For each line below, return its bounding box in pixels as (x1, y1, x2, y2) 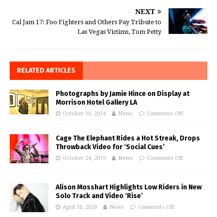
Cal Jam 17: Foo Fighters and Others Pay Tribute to (12, 18, 161, 26)
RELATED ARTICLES (17, 66, 76, 75)
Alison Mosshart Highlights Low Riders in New (56, 183, 201, 192)
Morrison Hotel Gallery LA (56, 98, 137, 107)
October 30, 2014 (62, 110, 106, 117)
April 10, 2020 (62, 204, 97, 211)
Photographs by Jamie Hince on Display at (56, 90, 189, 98)
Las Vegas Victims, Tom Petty (77, 28, 161, 36)
